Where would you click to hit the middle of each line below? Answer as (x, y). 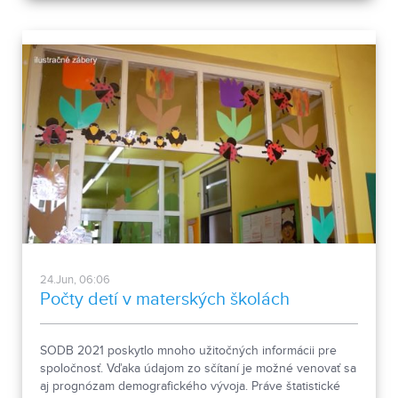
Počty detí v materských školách (165, 299)
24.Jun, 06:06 (75, 279)
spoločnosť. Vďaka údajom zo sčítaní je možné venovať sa (198, 368)
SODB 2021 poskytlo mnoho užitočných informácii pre (188, 350)
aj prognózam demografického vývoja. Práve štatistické (190, 386)
